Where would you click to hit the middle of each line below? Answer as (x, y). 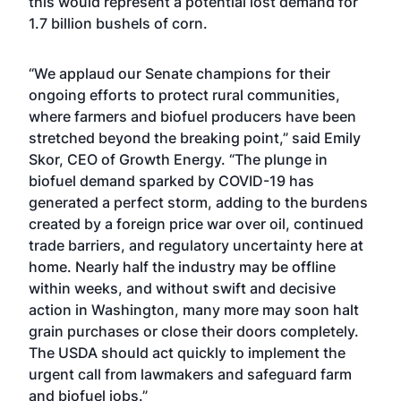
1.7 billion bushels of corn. (118, 23)
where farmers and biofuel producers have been (192, 116)
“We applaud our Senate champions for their (179, 73)
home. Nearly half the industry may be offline (182, 267)
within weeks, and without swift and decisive (182, 288)
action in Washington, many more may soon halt (194, 310)
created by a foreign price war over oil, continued (196, 224)
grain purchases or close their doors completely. (194, 331)
